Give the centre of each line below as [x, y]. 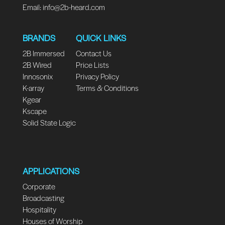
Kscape [34, 111]
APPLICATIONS [51, 171]
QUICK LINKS [101, 38]
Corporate [39, 186]
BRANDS [39, 38]
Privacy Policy [97, 76]
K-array [33, 88]
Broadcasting [43, 197]
